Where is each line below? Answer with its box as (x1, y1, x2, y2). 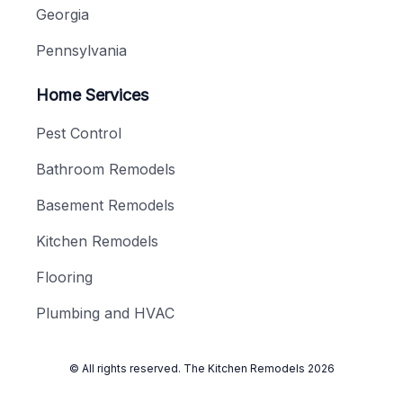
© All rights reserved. (68, 362, 184, 376)
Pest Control (36, 124, 121, 143)
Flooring (36, 268, 93, 287)
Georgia (36, 5, 89, 24)
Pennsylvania (36, 41, 127, 60)
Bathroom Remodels (36, 160, 175, 179)
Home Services (36, 85, 148, 105)
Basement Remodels (36, 196, 175, 215)
